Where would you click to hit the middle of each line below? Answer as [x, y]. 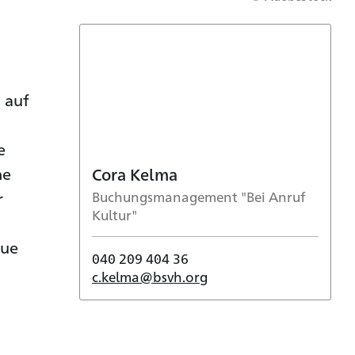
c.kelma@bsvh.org [150, 276]
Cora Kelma [135, 174]
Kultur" [115, 214]
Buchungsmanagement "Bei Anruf [199, 196]
